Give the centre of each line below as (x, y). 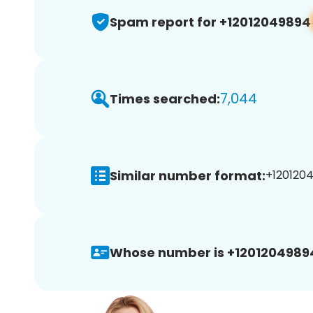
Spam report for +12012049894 (210, 22)
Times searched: (165, 99)
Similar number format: (188, 175)
